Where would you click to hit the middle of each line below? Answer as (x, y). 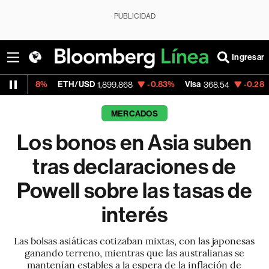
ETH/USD (22, 84)
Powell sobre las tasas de (134, 191)
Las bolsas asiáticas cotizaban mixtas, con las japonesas (134, 240)
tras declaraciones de (134, 167)
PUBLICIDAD (134, 16)
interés (134, 215)
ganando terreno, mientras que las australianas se (134, 252)
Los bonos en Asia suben (134, 143)
